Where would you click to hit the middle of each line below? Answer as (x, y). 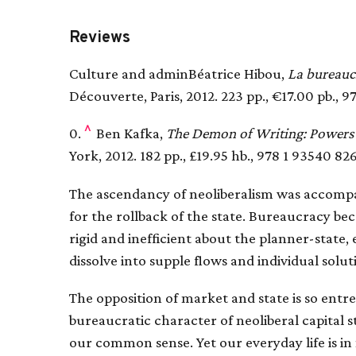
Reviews (100, 39)
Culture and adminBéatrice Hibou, (178, 74)
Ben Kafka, (130, 133)
